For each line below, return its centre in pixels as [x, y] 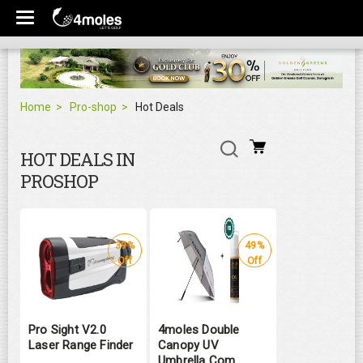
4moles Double [199, 329]
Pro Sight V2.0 [67, 329]
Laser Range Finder [81, 345]
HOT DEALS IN [77, 159]
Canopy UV [188, 345]
